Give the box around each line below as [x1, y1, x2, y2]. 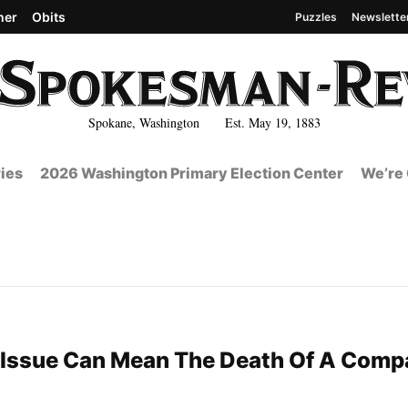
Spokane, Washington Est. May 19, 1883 [87, 113, 321, 131]
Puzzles [295, 9, 337, 24]
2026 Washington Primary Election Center [39, 164, 343, 182]
